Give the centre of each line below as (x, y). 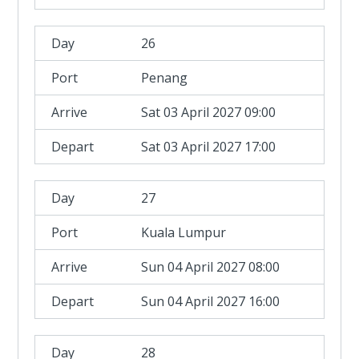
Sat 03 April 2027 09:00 (209, 112)
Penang (165, 78)
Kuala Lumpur (184, 232)
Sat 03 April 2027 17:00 (209, 147)
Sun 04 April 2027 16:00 (211, 301)
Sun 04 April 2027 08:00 (211, 267)
